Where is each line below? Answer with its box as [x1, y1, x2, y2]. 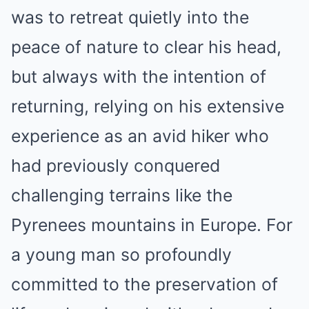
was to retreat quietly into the [11, 7, 249, 28]
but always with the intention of [11, 66, 266, 87]
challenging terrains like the [11, 185, 232, 206]
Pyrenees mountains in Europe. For [11, 215, 292, 235]
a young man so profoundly [11, 244, 232, 265]
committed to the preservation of [11, 274, 278, 295]
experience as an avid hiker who [11, 126, 269, 146]
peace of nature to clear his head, [11, 37, 281, 57]
